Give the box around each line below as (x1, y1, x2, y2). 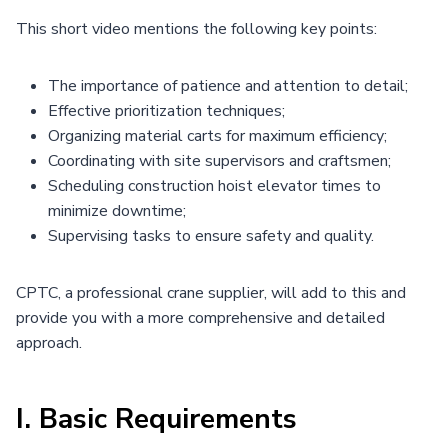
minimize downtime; (48, 199, 186, 222)
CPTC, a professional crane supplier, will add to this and (16, 281, 406, 304)
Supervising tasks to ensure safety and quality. (48, 224, 374, 247)
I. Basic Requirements (16, 399, 297, 438)
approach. (16, 331, 82, 354)
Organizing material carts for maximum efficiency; (48, 124, 387, 147)
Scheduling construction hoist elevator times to (48, 174, 381, 197)
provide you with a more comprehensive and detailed (16, 306, 385, 329)
